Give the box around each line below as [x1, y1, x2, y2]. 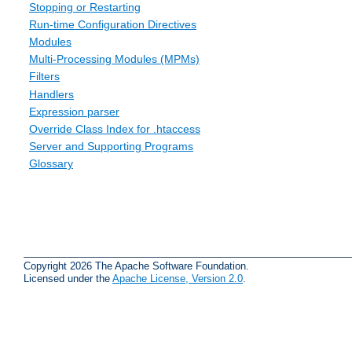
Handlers [29, 87, 74, 101]
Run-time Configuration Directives [29, 17, 196, 31]
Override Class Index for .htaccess [29, 122, 200, 135]
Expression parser [29, 104, 119, 118]
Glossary [29, 157, 73, 170]
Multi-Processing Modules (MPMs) [29, 53, 200, 66]
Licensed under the [24, 272, 112, 284]
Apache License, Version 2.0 [112, 272, 243, 284]
